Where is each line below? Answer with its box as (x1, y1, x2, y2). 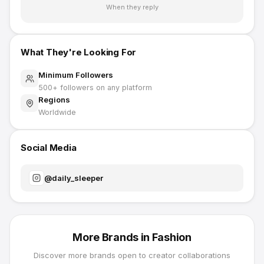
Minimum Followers (38, 70, 113, 80)
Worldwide (38, 108, 76, 117)
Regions (38, 95, 70, 104)
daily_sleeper (52, 173, 103, 183)
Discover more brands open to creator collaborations (34, 250, 230, 260)
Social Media (21, 142, 77, 153)
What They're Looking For (21, 47, 137, 58)
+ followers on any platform (52, 83, 152, 92)
